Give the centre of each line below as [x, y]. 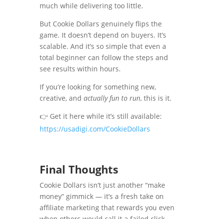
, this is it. [156, 98]
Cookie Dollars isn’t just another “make [102, 185]
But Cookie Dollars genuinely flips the [100, 24]
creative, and [61, 98]
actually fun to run [112, 98]
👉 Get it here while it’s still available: [100, 116]
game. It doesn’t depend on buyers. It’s [103, 35]
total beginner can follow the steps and [104, 58]
